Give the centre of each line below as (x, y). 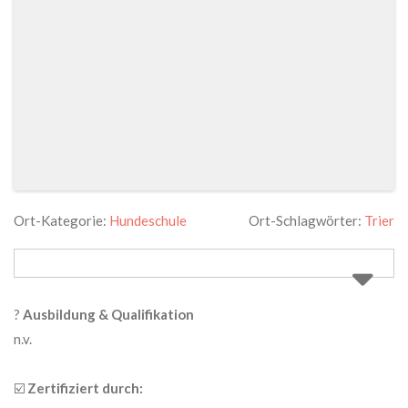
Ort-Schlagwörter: (306, 221)
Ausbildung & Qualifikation (109, 315)
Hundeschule (148, 221)
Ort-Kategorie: (61, 221)
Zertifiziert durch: (86, 388)
